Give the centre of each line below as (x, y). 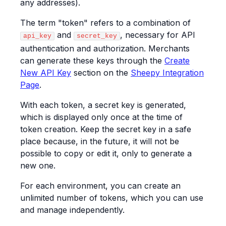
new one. (38, 166)
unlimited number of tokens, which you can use (112, 198)
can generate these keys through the (92, 61)
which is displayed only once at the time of (101, 117)
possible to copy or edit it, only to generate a (106, 154)
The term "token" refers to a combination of (105, 23)
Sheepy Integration (167, 73)
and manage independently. (72, 210)
